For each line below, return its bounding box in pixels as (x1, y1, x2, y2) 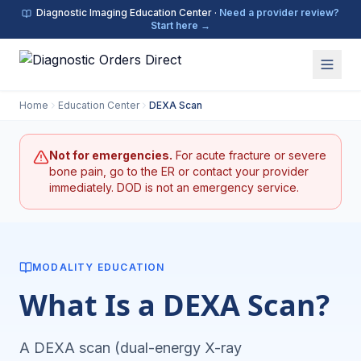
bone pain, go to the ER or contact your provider (49, 164, 309, 178)
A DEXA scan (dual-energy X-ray (19, 339, 242, 356)
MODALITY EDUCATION (32, 261, 165, 273)
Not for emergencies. (49, 148, 172, 162)
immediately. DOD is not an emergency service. (49, 180, 299, 194)
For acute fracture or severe (172, 148, 326, 162)
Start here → (151, 19, 210, 31)
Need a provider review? (219, 6, 339, 19)
